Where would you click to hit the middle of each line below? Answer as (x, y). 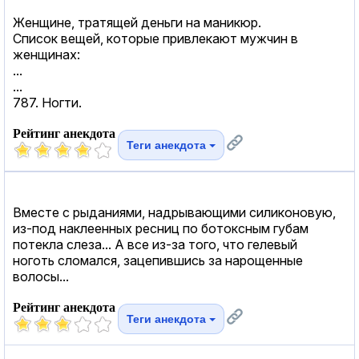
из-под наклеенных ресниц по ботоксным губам (161, 228)
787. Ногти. (47, 102)
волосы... (41, 276)
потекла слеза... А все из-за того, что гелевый (155, 244)
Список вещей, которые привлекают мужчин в (155, 38)
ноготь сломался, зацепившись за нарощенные (158, 260)
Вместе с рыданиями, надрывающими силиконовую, (174, 212)
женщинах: (46, 54)
